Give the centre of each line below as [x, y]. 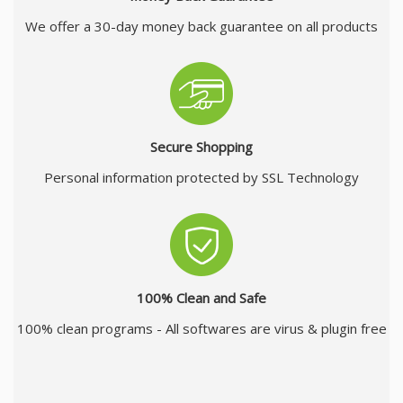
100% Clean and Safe [201, 298]
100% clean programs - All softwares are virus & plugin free [201, 329]
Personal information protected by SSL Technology [201, 178]
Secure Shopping [201, 147]
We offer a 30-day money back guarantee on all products [201, 27]
